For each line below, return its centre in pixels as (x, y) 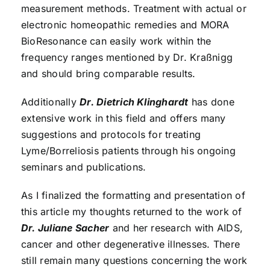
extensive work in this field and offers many (123, 118)
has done (211, 102)
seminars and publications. (83, 167)
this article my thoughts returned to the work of (131, 212)
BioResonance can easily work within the (116, 41)
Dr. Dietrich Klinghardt (134, 102)
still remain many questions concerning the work (134, 261)
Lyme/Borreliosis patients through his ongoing (128, 151)
